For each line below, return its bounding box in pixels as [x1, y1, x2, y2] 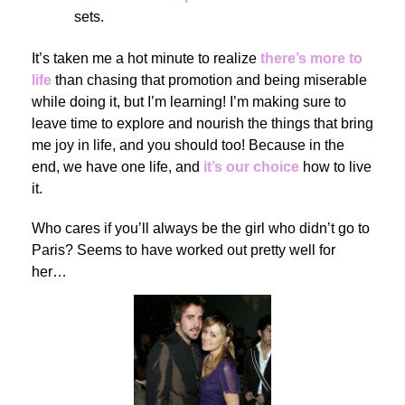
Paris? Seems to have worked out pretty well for [32, 241, 335, 258]
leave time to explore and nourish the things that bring [32, 115, 373, 131]
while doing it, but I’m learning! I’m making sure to [32, 93, 346, 109]
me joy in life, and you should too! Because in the [32, 137, 344, 153]
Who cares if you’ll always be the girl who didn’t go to [32, 220, 370, 236]
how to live [299, 158, 372, 174]
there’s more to [260, 50, 363, 66]
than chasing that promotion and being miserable [52, 71, 367, 88]
